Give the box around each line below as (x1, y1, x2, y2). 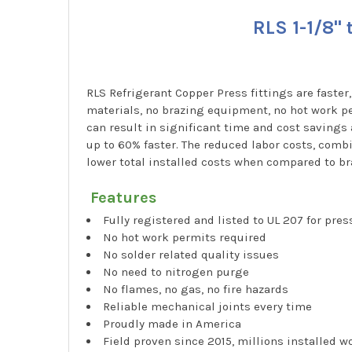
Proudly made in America (103, 317, 242, 332)
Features (90, 189, 157, 207)
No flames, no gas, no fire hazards (103, 282, 289, 297)
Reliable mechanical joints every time (103, 299, 313, 314)
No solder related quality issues (103, 247, 280, 262)
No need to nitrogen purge (103, 265, 250, 280)
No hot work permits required (103, 230, 267, 245)
